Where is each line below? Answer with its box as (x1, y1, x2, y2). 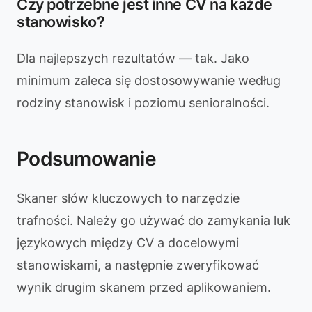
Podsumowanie (17, 147, 157, 171)
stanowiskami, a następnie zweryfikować (17, 258, 259, 272)
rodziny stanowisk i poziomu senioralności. (17, 95, 270, 110)
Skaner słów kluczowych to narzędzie (17, 191, 240, 205)
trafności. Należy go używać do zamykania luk (17, 213, 290, 228)
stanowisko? (17, 13, 105, 31)
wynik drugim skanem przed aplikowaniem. (17, 280, 271, 295)
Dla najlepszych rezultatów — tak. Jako (17, 51, 249, 65)
